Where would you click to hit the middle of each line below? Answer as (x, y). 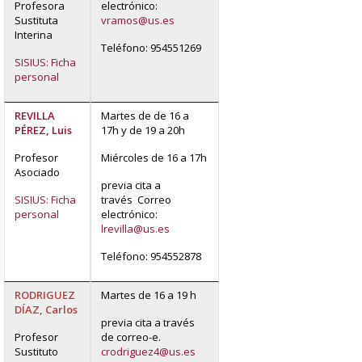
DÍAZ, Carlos (46, 309)
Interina (34, 34)
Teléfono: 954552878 (151, 256)
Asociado (37, 172)
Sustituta (36, 20)
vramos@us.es (138, 20)
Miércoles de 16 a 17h (154, 157)
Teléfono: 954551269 (151, 47)
